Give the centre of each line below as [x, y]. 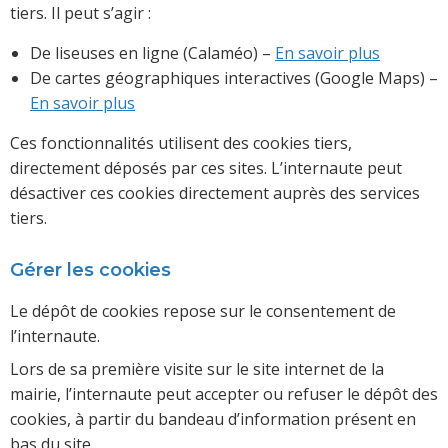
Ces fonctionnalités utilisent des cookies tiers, [181, 143]
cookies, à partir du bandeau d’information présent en [213, 419]
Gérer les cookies [90, 270]
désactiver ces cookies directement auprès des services [215, 193]
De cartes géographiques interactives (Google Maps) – [234, 78]
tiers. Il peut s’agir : [80, 13]
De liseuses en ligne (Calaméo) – [152, 53]
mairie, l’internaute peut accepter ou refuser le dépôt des [224, 394]
